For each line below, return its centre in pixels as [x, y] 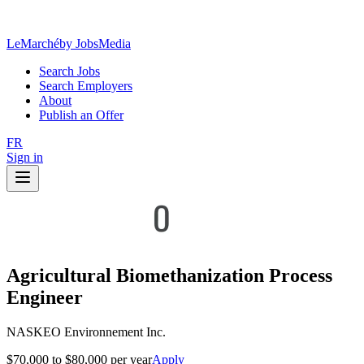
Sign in [25, 157]
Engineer [45, 297]
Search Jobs [69, 71]
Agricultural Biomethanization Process [169, 275]
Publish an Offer [81, 115]
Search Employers [86, 86]
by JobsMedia [95, 43]
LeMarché [33, 43]
